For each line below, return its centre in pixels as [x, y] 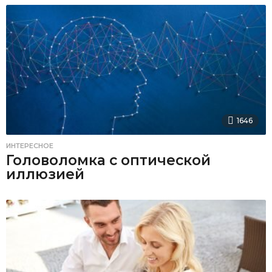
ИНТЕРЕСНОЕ [30, 145]
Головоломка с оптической [108, 160]
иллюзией [45, 174]
